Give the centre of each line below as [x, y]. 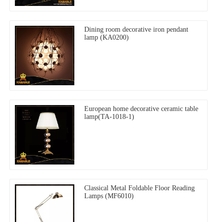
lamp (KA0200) [107, 37]
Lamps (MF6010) [109, 196]
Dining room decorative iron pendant [136, 29]
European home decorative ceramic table [141, 109]
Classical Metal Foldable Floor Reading [139, 188]
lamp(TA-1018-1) [109, 116]
